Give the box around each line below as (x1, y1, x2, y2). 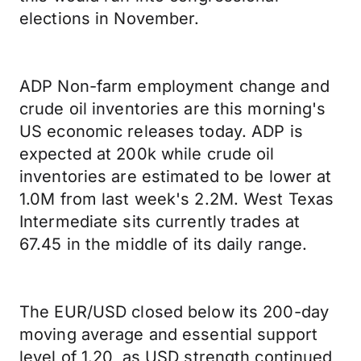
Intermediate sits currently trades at (19, 212, 301, 231)
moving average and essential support (19, 325, 318, 344)
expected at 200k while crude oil (19, 144, 275, 164)
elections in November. (19, 9, 200, 28)
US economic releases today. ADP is (19, 122, 303, 141)
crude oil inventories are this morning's (19, 99, 326, 118)
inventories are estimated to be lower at (19, 167, 332, 186)
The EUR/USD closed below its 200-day (19, 302, 330, 322)
